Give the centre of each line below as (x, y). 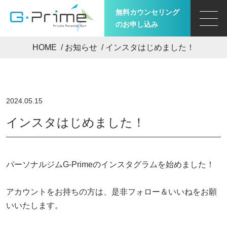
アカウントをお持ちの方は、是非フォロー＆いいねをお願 (111, 192)
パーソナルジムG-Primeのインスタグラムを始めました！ (110, 164)
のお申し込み (137, 24)
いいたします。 (34, 205)
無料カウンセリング (147, 12)
